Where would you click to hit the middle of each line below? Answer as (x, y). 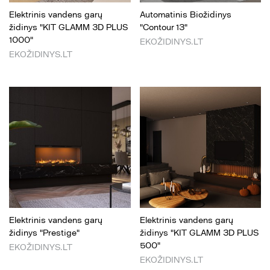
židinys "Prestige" (44, 233)
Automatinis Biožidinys (185, 14)
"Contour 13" (163, 27)
